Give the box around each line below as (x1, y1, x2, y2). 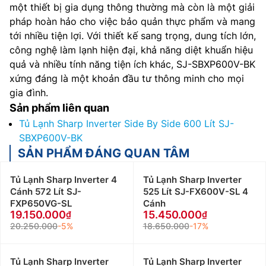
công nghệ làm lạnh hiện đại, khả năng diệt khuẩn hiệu (9, 44, 253, 56)
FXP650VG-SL (10, 198, 72, 210)
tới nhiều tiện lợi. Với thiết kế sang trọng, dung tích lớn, (9, 30, 256, 42)
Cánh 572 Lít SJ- (10, 186, 81, 198)
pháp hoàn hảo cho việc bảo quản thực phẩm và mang (9, 15, 255, 28)
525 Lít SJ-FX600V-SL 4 (142, 186, 248, 198)
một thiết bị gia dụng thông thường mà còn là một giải (9, 1, 255, 14)
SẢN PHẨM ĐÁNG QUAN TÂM (18, 146, 189, 161)
